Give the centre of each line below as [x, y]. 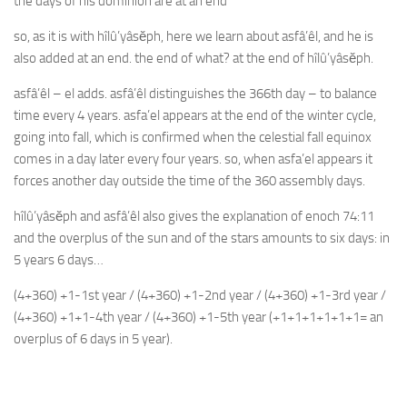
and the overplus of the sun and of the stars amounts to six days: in [202, 238]
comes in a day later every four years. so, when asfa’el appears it [193, 159]
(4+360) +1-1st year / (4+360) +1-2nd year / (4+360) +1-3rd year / [200, 295]
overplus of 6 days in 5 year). [93, 339]
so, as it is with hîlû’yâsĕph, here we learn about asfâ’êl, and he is [194, 36]
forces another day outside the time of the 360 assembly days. [189, 181]
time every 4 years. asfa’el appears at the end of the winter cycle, [195, 115]
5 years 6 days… [59, 260]
